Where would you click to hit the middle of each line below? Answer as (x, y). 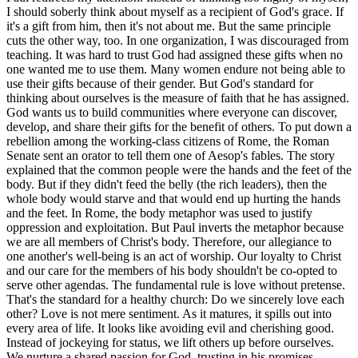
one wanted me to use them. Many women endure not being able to (176, 70)
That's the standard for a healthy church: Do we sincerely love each (175, 300)
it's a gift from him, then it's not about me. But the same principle (169, 26)
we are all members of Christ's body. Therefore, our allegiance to (169, 242)
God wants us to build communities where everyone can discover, (172, 113)
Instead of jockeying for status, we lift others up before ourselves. (170, 343)
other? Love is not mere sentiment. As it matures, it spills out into (169, 314)
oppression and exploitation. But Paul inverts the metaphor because (175, 228)
